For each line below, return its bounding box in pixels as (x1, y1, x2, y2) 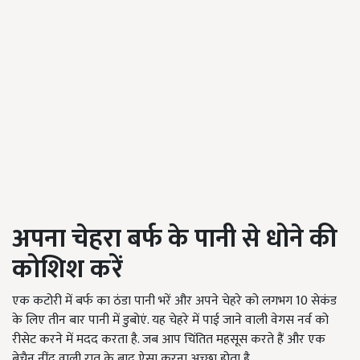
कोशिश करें (12, 248, 123, 292)
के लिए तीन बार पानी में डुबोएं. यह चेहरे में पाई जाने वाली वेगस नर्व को (12, 309, 329, 332)
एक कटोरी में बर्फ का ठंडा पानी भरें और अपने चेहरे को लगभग (12, 290, 296, 313)
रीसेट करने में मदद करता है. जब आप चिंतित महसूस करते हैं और (12, 329, 305, 351)
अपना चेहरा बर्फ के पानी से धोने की (12, 218, 337, 261)
